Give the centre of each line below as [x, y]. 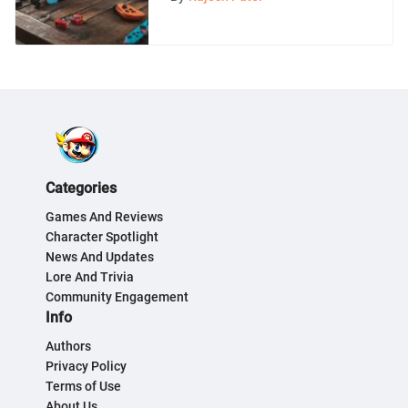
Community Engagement [117, 297]
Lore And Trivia [90, 277]
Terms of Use [83, 386]
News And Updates [100, 257]
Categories [81, 188]
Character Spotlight [102, 237]
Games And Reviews [104, 217]
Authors [68, 346]
